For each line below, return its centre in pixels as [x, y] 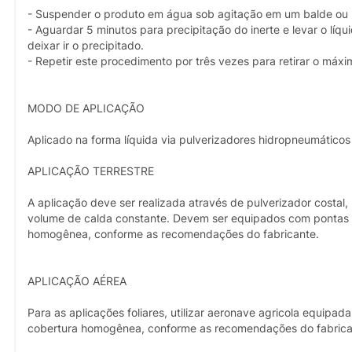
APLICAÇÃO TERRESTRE [91, 171]
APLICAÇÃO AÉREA [77, 281]
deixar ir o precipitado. [86, 45]
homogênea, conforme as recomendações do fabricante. [173, 234]
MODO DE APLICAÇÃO [86, 108]
